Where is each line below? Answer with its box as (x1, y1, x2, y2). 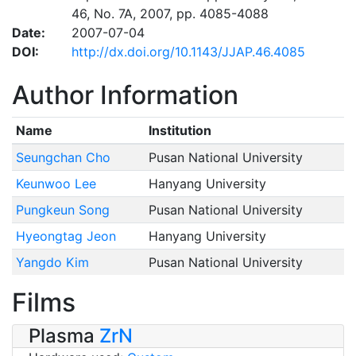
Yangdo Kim (15, 253, 89, 270)
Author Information (12, 79, 238, 110)
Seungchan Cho (15, 149, 110, 165)
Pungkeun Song (15, 201, 110, 218)
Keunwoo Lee (15, 175, 96, 192)
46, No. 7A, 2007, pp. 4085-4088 (71, 5, 269, 21)
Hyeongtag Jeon (15, 227, 116, 244)
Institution (148, 122, 211, 138)
